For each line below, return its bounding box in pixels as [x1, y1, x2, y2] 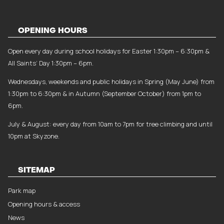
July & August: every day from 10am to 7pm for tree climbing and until [7, 119, 212, 128]
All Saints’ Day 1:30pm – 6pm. [7, 58, 93, 67]
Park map [7, 185, 35, 195]
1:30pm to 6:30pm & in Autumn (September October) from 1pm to [7, 88, 201, 98]
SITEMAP [17, 166, 55, 174]
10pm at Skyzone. [7, 131, 59, 140]
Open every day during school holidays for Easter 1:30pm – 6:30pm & [7, 46, 209, 55]
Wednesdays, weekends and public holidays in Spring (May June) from [7, 76, 214, 86]
